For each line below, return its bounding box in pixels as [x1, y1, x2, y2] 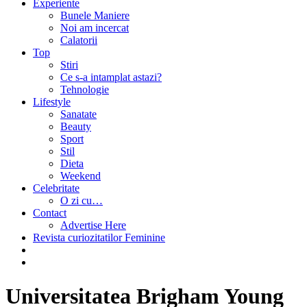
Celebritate [33, 182, 79, 195]
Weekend [60, 170, 101, 182]
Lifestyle [33, 96, 71, 108]
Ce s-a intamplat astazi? [60, 71, 162, 84]
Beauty [60, 121, 91, 133]
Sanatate [60, 108, 97, 121]
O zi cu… [60, 195, 103, 207]
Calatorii [60, 34, 97, 47]
